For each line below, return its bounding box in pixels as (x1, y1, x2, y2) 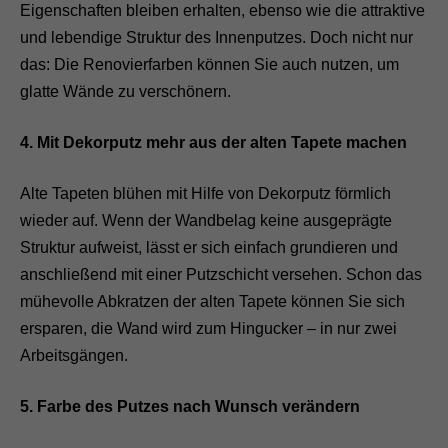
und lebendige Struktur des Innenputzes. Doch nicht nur (20, 28, 413, 46)
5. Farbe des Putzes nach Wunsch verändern (20, 397, 360, 415)
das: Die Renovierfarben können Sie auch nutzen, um (20, 55, 399, 73)
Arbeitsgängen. (20, 346, 128, 364)
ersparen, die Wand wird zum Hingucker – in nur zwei (20, 319, 397, 337)
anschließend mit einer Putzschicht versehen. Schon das (20, 265, 422, 283)
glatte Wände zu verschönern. (20, 82, 231, 100)
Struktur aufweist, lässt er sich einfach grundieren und (20, 238, 398, 256)
